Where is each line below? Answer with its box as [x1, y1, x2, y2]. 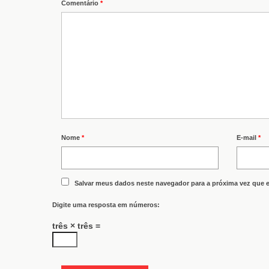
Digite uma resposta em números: [52, 201, 160, 208]
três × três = [52, 220, 100, 231]
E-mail [237, 133, 259, 141]
